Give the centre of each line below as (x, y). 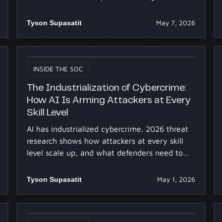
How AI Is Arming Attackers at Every (109, 101)
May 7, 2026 (176, 23)
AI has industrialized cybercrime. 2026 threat (107, 129)
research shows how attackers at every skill (105, 140)
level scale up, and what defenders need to (105, 152)
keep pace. (46, 164)
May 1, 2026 (176, 179)
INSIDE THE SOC (58, 69)
